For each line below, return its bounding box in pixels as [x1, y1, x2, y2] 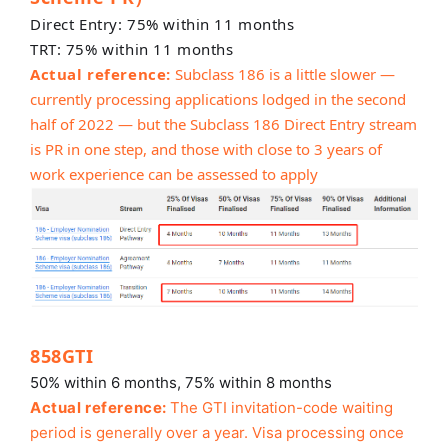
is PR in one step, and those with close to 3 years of [30, 138, 382, 159]
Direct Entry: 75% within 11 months [30, 13, 295, 34]
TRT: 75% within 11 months [30, 38, 234, 59]
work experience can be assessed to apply [30, 163, 318, 184]
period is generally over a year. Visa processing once [30, 423, 404, 443]
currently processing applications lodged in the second [30, 88, 406, 109]
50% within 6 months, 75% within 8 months [30, 373, 332, 393]
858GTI [30, 344, 94, 369]
